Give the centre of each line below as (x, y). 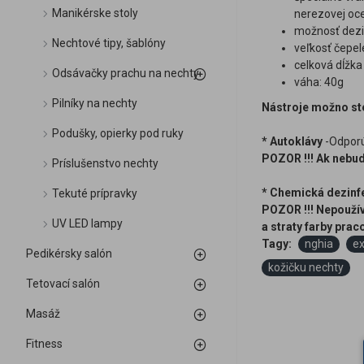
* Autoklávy (292, 141)
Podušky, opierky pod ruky (118, 133)
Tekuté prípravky (95, 193)
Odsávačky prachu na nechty (126, 73)
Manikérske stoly (95, 13)
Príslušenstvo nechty (105, 163)
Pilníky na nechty (95, 103)
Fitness (44, 344)
